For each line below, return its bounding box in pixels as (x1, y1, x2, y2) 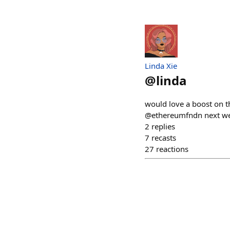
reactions (156, 143, 188, 154)
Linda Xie (145, 60, 177, 71)
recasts (151, 132, 176, 143)
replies (151, 121, 175, 131)
